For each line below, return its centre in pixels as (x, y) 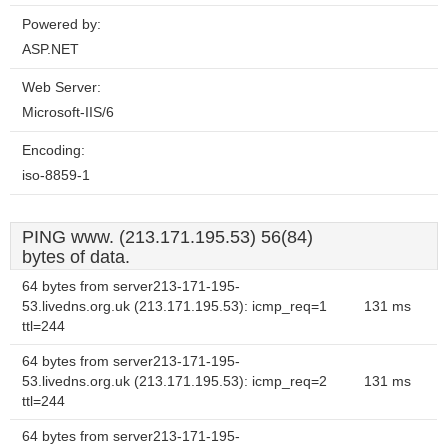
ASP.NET (50, 49)
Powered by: (61, 24)
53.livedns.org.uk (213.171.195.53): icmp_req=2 (174, 381)
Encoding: (53, 150)
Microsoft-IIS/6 (68, 112)
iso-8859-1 (56, 175)
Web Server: (61, 87)
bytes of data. (76, 257)
